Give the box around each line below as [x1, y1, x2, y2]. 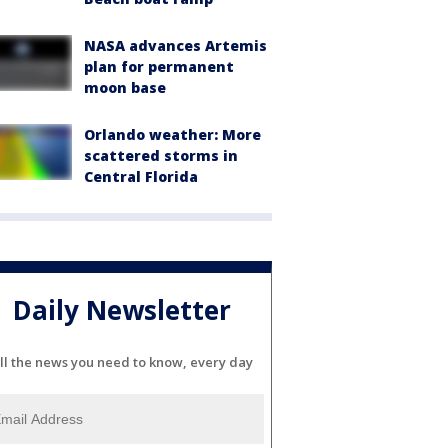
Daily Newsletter [13, 292, 231, 329]
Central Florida [84, 166, 198, 186]
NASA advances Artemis [84, 35, 267, 55]
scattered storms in [84, 145, 238, 165]
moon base [84, 77, 166, 97]
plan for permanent [84, 56, 234, 76]
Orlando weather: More [84, 124, 261, 144]
